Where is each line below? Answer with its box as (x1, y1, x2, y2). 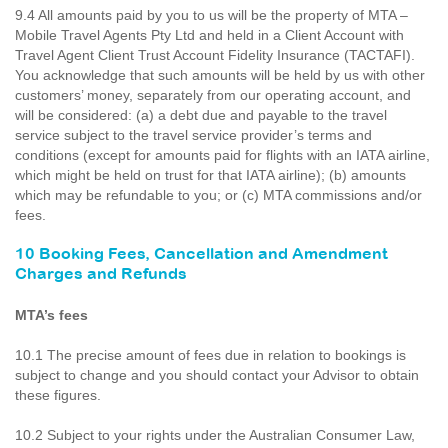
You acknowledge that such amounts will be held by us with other (15, 67, 425, 83)
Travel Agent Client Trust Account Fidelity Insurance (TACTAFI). (15, 47, 415, 63)
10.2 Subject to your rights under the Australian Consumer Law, (15, 427, 415, 443)
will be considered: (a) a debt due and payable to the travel (15, 107, 387, 123)
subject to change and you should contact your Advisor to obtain (15, 367, 419, 383)
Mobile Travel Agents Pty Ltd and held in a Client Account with (15, 27, 404, 43)
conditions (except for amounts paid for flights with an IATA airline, (15, 147, 430, 163)
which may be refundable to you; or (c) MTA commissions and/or (15, 187, 422, 203)
